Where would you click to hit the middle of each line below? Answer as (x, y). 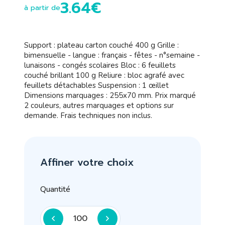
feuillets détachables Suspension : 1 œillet (96, 85)
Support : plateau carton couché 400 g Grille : (101, 45)
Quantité (55, 189)
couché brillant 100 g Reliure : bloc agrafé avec (104, 75)
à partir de (42, 8)
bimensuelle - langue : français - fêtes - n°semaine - (112, 55)
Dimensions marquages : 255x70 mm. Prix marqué (110, 95)
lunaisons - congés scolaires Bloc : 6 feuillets (100, 65)
